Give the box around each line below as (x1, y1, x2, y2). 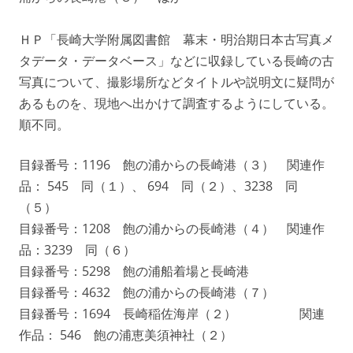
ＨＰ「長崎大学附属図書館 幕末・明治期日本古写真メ (19, 30, 334, 48)
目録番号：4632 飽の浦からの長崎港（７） (19, 283, 274, 301)
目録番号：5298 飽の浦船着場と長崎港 (19, 262, 249, 280)
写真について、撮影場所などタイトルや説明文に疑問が (19, 72, 334, 91)
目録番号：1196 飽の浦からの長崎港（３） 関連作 (19, 155, 325, 173)
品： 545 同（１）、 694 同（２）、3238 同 (19, 176, 298, 195)
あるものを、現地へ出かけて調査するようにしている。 (19, 94, 334, 112)
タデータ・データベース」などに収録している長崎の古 (19, 51, 334, 69)
